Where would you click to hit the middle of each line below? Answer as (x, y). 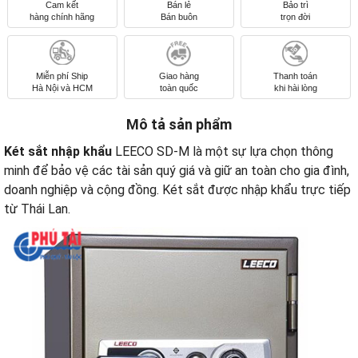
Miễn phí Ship (62, 76)
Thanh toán (296, 76)
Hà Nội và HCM (62, 88)
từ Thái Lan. (37, 209)
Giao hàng (179, 76)
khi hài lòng (295, 88)
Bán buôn (179, 16)
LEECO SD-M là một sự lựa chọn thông (223, 152)
